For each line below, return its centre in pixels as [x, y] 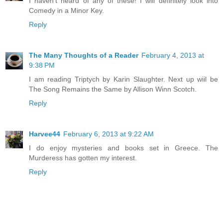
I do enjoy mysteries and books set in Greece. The [123, 148]
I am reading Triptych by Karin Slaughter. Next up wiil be [123, 79]
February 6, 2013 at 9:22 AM [109, 134]
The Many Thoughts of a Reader [84, 56]
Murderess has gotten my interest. [83, 158]
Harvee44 [45, 134]
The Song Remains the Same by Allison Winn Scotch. [113, 89]
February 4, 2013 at [173, 56]
